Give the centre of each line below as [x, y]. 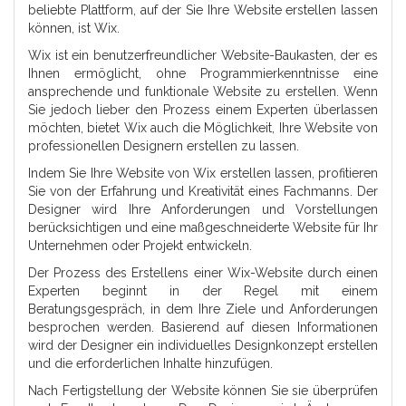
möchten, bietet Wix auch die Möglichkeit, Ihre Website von [203, 128]
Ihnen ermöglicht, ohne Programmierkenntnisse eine [203, 74]
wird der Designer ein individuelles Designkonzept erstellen [203, 346]
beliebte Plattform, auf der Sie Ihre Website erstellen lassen [203, 10]
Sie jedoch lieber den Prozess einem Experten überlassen [203, 110]
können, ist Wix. [74, 29]
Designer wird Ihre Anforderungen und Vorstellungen [203, 210]
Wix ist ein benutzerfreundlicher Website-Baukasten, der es [203, 56]
